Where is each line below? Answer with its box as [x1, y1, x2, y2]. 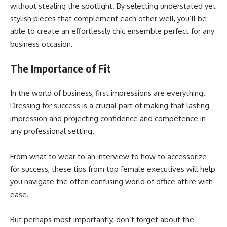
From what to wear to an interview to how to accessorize [10, 152, 207, 162]
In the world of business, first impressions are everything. [10, 88, 205, 98]
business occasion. [10, 39, 73, 49]
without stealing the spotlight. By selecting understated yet [10, 1, 216, 11]
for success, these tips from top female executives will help [10, 164, 215, 174]
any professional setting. [10, 126, 94, 136]
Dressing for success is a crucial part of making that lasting [10, 101, 209, 111]
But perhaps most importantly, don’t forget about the [10, 215, 194, 225]
